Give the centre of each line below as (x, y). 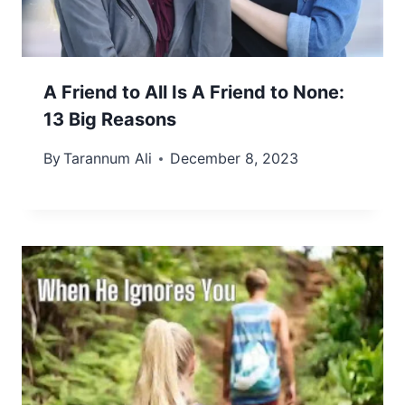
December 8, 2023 (235, 159)
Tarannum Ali (108, 159)
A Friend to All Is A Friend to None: (194, 93)
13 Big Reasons (110, 120)
